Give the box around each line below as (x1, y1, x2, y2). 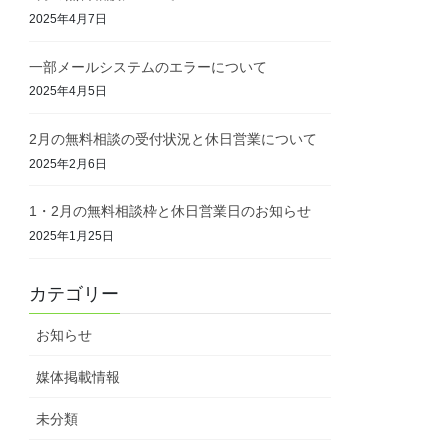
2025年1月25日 (29, 228, 115, 243)
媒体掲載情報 (36, 368, 121, 385)
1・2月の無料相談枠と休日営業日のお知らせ (29, 203, 312, 220)
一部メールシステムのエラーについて (29, 58, 268, 75)
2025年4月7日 (29, 11, 108, 26)
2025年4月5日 (29, 84, 108, 99)
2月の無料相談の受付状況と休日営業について (29, 130, 318, 147)
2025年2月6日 (29, 156, 108, 171)
